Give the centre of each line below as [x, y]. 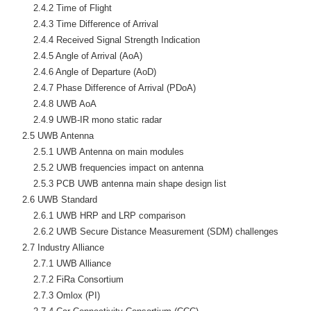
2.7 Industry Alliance [58, 247]
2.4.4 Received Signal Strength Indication [106, 40]
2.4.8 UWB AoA [54, 103]
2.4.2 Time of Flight [61, 8]
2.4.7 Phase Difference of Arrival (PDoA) [103, 87]
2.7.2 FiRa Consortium [67, 279]
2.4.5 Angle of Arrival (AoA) [77, 56]
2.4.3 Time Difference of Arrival [85, 24]
